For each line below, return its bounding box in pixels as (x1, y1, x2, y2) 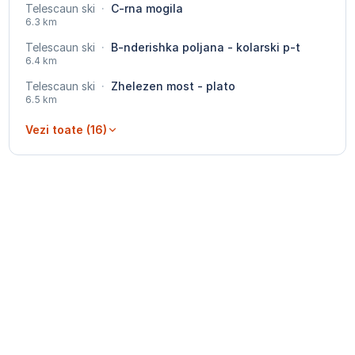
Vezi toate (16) (25, 123, 107, 137)
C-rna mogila (107, 2, 183, 16)
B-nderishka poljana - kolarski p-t (107, 40, 300, 55)
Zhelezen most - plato (107, 79, 235, 94)
